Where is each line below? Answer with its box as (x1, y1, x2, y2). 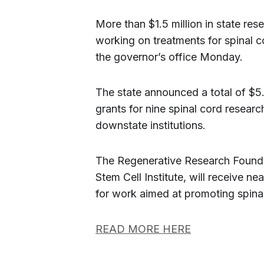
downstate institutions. (95, 119, 206, 131)
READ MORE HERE (95, 223, 191, 235)
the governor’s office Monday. (95, 51, 243, 63)
